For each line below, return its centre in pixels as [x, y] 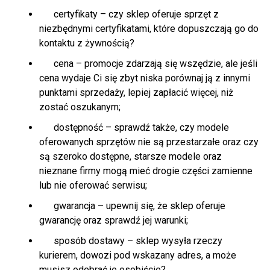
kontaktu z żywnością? [87, 43]
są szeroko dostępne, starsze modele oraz [130, 157]
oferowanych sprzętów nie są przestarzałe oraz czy [149, 142]
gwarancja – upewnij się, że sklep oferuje [132, 206]
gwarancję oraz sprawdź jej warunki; [114, 221]
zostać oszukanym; [80, 107]
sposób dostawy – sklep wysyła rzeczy [131, 241]
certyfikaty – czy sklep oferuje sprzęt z [129, 14]
